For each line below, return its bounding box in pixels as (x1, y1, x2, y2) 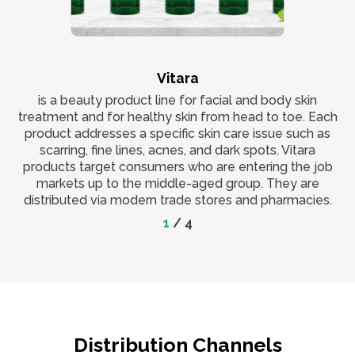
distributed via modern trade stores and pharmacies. (23, 193, 332, 208)
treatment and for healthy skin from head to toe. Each (17, 109, 338, 125)
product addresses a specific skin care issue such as (25, 126, 330, 142)
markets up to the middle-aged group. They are (36, 176, 319, 192)
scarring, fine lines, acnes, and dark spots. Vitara (40, 143, 315, 158)
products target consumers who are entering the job (22, 159, 333, 175)
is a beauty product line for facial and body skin (38, 93, 317, 109)
